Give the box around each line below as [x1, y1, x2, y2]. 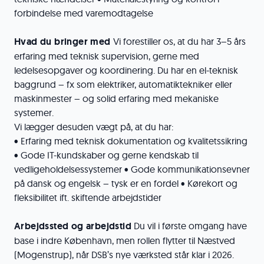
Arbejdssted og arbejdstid [14, 220, 131, 232]
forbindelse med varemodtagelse [14, 7, 153, 19]
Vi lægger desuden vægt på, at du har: [14, 121, 173, 133]
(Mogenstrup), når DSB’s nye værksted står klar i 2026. [14, 249, 234, 260]
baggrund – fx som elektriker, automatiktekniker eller [14, 78, 232, 90]
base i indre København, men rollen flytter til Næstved [14, 235, 235, 246]
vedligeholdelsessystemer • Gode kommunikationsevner [14, 163, 250, 175]
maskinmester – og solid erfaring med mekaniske [14, 93, 219, 104]
